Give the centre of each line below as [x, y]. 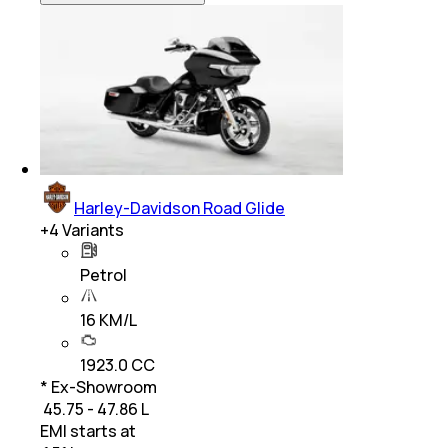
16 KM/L [108, 319]
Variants [91, 229]
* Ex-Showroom [98, 386]
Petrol [103, 274]
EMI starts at [88, 430]
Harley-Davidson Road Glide [179, 207]
